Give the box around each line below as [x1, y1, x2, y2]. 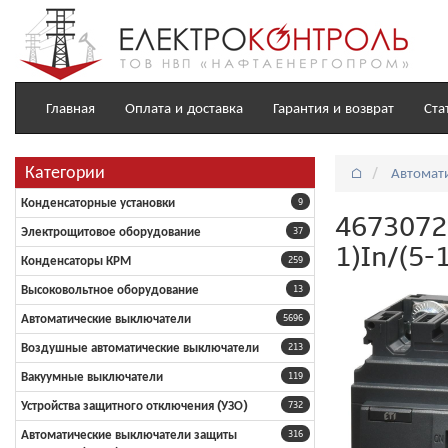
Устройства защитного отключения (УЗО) [21, 398, 247, 414]
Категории [25, 162, 105, 183]
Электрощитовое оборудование [21, 224, 201, 240]
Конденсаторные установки [21, 195, 175, 211]
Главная [46, 98, 95, 117]
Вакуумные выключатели [21, 369, 163, 385]
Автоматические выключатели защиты [21, 427, 237, 443]
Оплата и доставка [125, 98, 243, 117]
